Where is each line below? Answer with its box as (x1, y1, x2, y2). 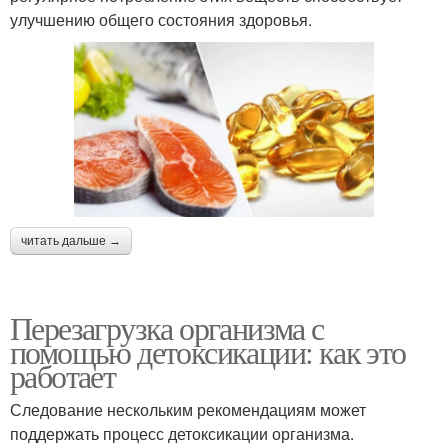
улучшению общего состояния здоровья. (10, 7, 312, 31)
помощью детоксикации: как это (10, 329, 406, 373)
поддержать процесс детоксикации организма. (10, 421, 354, 445)
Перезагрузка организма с (10, 305, 324, 349)
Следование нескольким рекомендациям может (10, 397, 366, 421)
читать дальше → (21, 233, 121, 248)
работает (10, 353, 116, 397)
